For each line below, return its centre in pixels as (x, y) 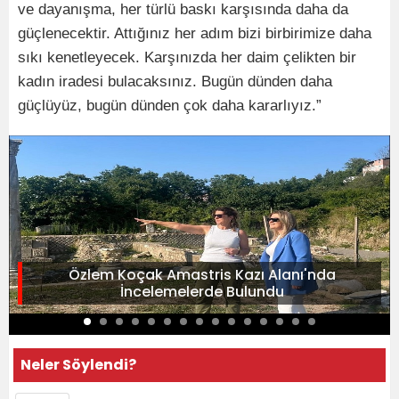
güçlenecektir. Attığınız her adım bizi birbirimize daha (195, 33)
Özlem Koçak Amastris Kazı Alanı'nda (202, 274)
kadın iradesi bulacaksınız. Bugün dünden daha (175, 81)
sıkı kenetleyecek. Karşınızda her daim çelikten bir (187, 57)
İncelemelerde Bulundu (202, 291)
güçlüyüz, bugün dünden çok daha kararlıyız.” (170, 105)
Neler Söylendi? (78, 364)
